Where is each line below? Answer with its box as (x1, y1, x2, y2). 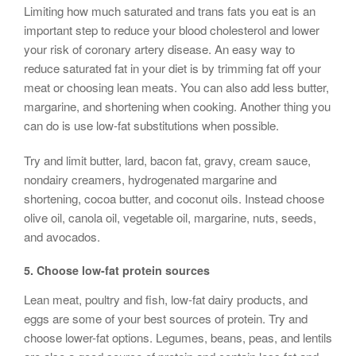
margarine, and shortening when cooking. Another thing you (24, 98, 331, 115)
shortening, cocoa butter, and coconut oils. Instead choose (24, 190, 324, 207)
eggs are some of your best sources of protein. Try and (24, 310, 308, 327)
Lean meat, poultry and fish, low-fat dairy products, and (24, 291, 308, 308)
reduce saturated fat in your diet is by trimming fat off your (24, 60, 321, 77)
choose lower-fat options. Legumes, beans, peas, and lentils (24, 329, 332, 346)
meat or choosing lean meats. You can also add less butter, (24, 79, 329, 96)
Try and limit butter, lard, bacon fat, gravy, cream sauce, (24, 152, 311, 169)
